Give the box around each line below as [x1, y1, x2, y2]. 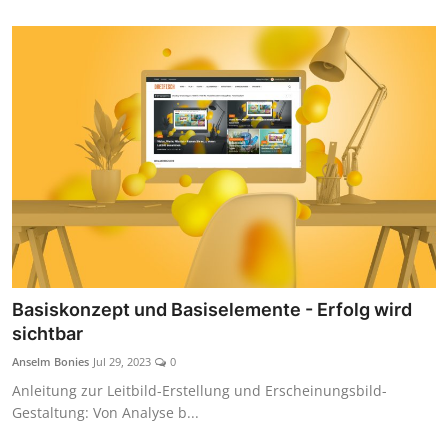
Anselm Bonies [12, 354, 89, 370]
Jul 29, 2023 [93, 354, 151, 370]
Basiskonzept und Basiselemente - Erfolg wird [12, 299, 412, 321]
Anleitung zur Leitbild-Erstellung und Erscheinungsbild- [12, 381, 387, 401]
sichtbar [12, 323, 83, 345]
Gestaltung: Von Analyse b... [12, 403, 199, 423]
